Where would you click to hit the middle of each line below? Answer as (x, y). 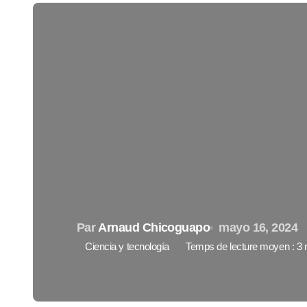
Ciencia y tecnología (127, 246)
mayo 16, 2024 (258, 228)
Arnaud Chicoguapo (154, 228)
